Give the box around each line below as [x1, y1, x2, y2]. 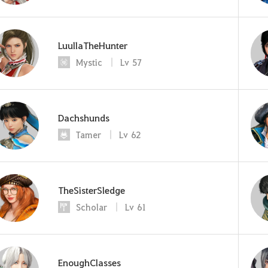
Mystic [76, 56, 102, 68]
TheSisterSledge [58, 183, 125, 196]
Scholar [76, 200, 107, 213]
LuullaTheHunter [58, 38, 127, 51]
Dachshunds [58, 111, 109, 124]
